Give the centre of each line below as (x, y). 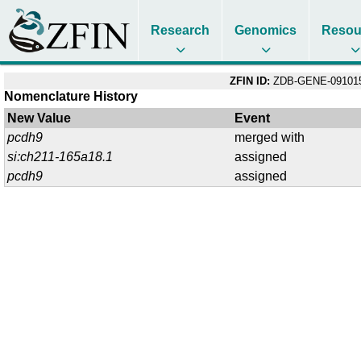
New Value (39, 118)
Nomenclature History (71, 96)
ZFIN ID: (250, 81)
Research (180, 30)
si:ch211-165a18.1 (60, 156)
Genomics (266, 30)
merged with (270, 137)
